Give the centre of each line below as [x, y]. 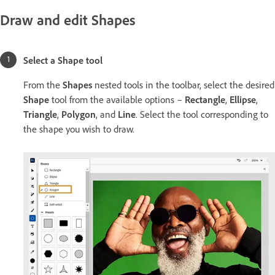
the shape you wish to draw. [79, 129]
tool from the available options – [117, 99]
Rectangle [205, 99]
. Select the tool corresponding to [202, 114]
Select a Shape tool [63, 60]
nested [108, 85]
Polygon [79, 114]
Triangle [40, 114]
